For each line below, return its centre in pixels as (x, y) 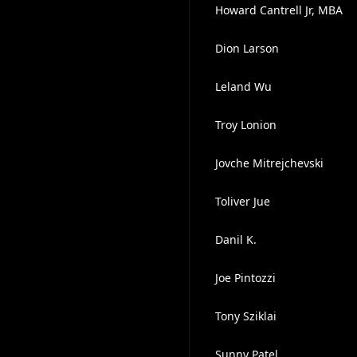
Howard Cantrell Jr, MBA (279, 10)
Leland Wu (243, 86)
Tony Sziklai (245, 316)
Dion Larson (247, 48)
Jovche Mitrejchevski (269, 163)
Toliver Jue (242, 201)
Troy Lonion (245, 125)
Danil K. (235, 239)
